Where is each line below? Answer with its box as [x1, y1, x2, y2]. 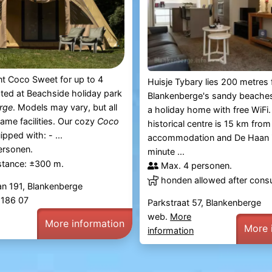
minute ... [148, 146, 185, 157]
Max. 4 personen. [161, 160, 233, 171]
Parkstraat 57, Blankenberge [148, 197, 262, 208]
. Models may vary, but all [12, 102, 117, 113]
